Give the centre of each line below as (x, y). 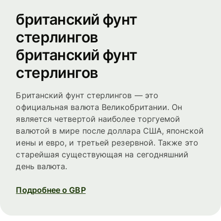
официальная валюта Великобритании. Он (99, 107)
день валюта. (42, 166)
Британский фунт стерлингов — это (87, 95)
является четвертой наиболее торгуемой (98, 119)
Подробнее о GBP (51, 190)
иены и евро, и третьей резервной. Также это (107, 142)
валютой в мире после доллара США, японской (110, 130)
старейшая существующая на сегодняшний (102, 154)
